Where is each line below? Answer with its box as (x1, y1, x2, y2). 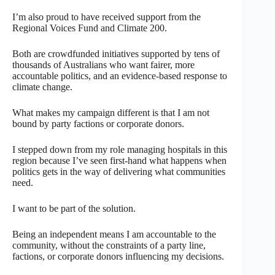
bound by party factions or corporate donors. (12, 118, 184, 129)
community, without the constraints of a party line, (12, 239, 206, 250)
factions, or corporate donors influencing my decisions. (12, 250, 224, 261)
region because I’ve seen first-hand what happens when (12, 155, 227, 166)
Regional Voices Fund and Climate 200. (12, 22, 167, 33)
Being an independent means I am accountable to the (12, 228, 216, 239)
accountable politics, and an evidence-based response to (12, 70, 227, 81)
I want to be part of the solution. (12, 203, 136, 214)
